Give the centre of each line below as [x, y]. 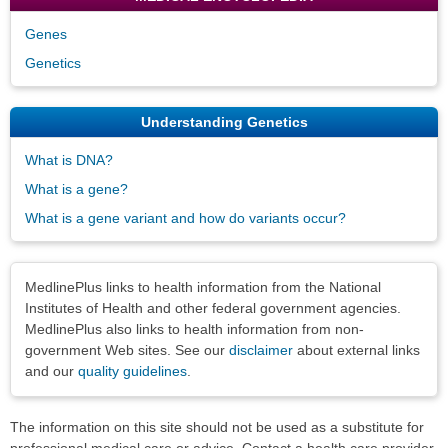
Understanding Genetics [224, 121]
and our [51, 370]
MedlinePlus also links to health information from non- [194, 328]
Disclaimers [49, 276]
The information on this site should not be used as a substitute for [217, 426]
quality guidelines [132, 370]
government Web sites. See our [127, 349]
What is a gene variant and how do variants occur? [185, 217]
